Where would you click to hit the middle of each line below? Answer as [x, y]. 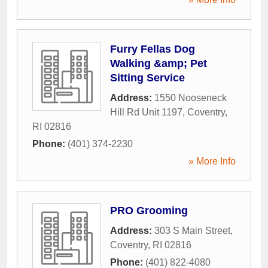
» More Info [212, 161]
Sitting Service [147, 77]
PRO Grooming [149, 210]
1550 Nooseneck [191, 98]
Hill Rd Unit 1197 [146, 112]
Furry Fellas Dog [153, 49]
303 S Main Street [192, 230]
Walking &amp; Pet [159, 63]
